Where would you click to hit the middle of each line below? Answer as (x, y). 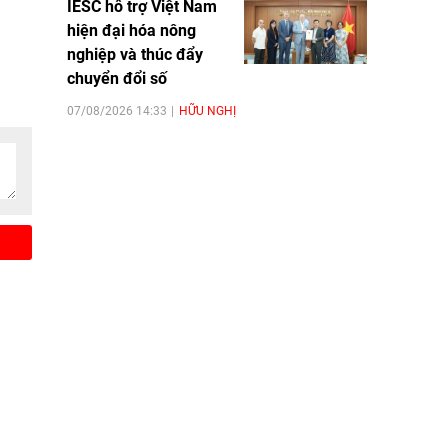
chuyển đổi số (117, 78)
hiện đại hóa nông (131, 30)
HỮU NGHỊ (207, 110)
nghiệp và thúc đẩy (135, 54)
